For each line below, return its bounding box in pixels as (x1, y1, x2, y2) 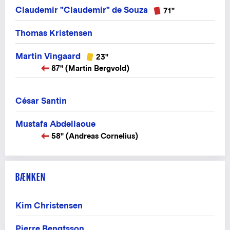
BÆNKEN (15, 171, 46, 183)
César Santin (15, 96, 67, 106)
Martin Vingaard (15, 51, 81, 61)
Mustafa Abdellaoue (15, 119, 95, 129)
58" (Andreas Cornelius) (51, 131, 138, 141)
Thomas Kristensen (15, 28, 92, 38)
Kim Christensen (15, 201, 83, 211)
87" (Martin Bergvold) (51, 64, 129, 73)
